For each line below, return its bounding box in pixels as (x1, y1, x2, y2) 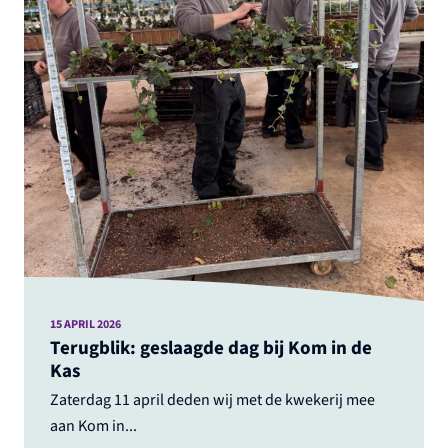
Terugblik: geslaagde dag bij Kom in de (49, 334, 372, 362)
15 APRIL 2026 (49, 314, 121, 333)
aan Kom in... (49, 413, 137, 438)
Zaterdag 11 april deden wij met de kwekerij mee (49, 387, 375, 412)
